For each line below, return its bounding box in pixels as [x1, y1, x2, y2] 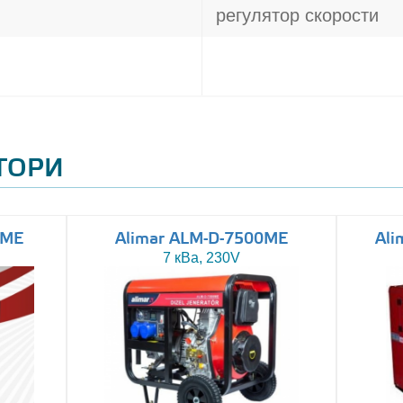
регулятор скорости [216, 5, 379, 25]
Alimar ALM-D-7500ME [115, 229, 288, 249]
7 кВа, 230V [163, 250, 240, 265]
